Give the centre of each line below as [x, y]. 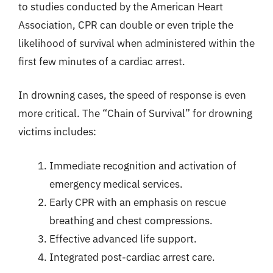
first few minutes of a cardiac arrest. [102, 61]
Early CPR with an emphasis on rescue [138, 202]
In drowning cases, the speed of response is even [132, 95]
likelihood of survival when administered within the [136, 43]
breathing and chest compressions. [131, 220]
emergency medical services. [116, 184]
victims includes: [57, 132]
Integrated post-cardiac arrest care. [132, 257]
